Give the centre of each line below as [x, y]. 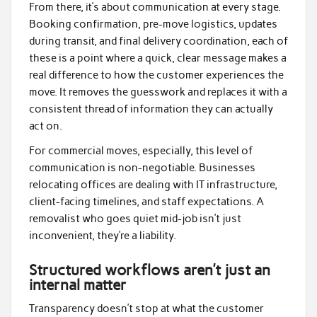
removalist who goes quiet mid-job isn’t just [135, 219]
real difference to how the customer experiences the [156, 75]
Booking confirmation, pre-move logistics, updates [153, 24]
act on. [45, 126]
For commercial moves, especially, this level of [140, 151]
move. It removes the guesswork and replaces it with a [158, 92]
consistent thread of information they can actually [151, 109]
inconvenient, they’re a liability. [102, 236]
